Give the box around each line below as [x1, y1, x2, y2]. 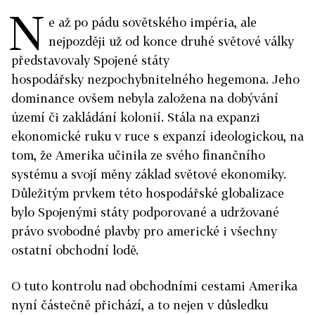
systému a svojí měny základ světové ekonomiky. [11, 167, 286, 181]
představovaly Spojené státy [11, 53, 169, 67]
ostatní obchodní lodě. [11, 243, 139, 257]
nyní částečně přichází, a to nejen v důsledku [11, 297, 268, 312]
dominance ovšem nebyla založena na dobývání [11, 91, 278, 105]
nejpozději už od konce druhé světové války [49, 34, 294, 49]
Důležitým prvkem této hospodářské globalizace [11, 186, 284, 200]
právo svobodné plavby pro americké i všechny [11, 224, 277, 238]
